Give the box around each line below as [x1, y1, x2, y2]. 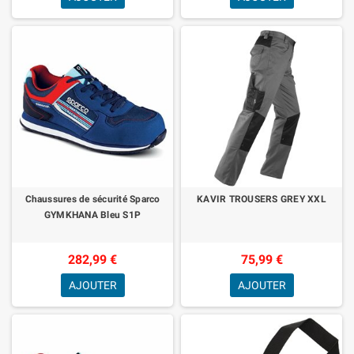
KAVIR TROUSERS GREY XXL [197, 193, 326, 205]
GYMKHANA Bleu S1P [43, 209, 141, 220]
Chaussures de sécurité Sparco [24, 193, 160, 205]
